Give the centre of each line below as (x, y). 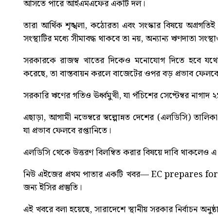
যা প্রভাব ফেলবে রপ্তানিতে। (67, 131)
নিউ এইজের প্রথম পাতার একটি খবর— (87, 175)
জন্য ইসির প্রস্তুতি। (53, 188)
